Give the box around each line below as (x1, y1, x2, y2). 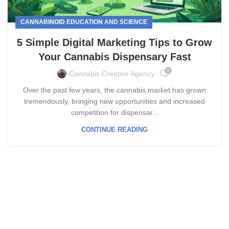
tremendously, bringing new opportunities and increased (24, 97, 205, 105)
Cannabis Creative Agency (68, 70, 154, 78)
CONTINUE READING (81, 125, 148, 133)
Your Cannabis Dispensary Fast (38, 51, 191, 62)
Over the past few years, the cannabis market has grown (23, 85, 206, 94)
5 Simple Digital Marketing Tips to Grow (17, 36, 212, 48)
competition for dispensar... (71, 108, 158, 117)
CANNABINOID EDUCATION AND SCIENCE (20, 18, 147, 26)
